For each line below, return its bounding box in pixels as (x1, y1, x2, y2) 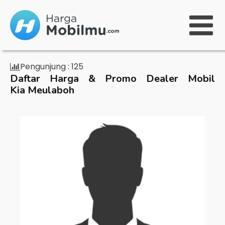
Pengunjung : (20, 61, 69, 72)
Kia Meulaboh (10, 83, 74, 97)
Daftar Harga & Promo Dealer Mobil (10, 72, 215, 85)
